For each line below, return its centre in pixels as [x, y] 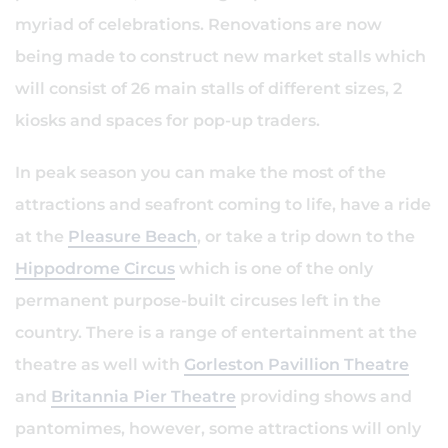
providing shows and [324, 396]
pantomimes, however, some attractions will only [218, 428]
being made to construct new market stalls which [220, 56]
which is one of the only [274, 268]
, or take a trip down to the [306, 236]
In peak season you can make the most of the [200, 172]
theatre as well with [99, 364]
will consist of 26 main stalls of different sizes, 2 [208, 88]
